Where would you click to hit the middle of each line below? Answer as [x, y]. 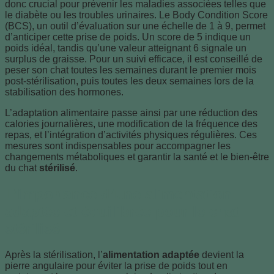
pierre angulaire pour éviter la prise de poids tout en [116, 265]
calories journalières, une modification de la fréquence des [131, 124]
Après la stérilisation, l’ [54, 254]
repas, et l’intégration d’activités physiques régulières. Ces [131, 135]
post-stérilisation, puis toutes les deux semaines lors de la [129, 81]
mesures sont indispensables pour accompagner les [118, 146]
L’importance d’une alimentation [118, 194]
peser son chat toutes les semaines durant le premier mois [131, 70]
